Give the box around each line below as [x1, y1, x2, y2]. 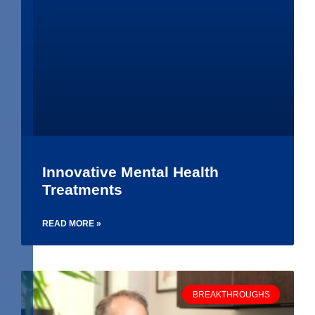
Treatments [42, 181, 122, 198]
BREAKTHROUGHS [192, 289, 270, 300]
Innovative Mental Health [42, 164, 219, 181]
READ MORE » [42, 219, 101, 229]
